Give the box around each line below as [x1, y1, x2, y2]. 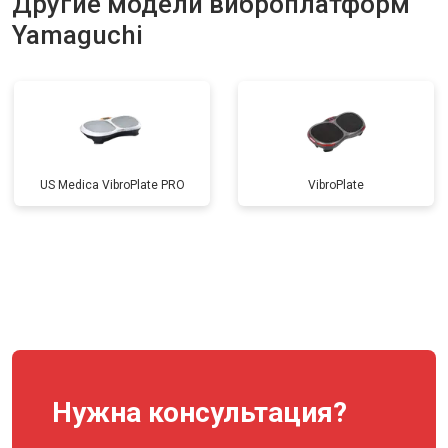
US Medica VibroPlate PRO [39, 178, 185, 192]
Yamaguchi [12, 20, 143, 50]
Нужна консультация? [52, 396, 347, 429]
